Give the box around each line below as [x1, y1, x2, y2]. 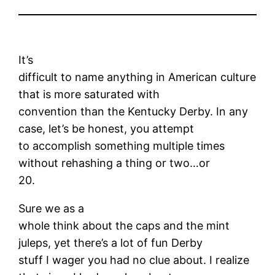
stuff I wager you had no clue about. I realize [18, 253, 250, 266]
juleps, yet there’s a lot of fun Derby [18, 236, 203, 249]
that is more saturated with [18, 87, 160, 101]
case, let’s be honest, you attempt [18, 122, 195, 135]
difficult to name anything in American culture [18, 70, 257, 83]
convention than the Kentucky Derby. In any [18, 104, 249, 118]
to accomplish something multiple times [18, 139, 225, 152]
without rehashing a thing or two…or [18, 156, 211, 169]
